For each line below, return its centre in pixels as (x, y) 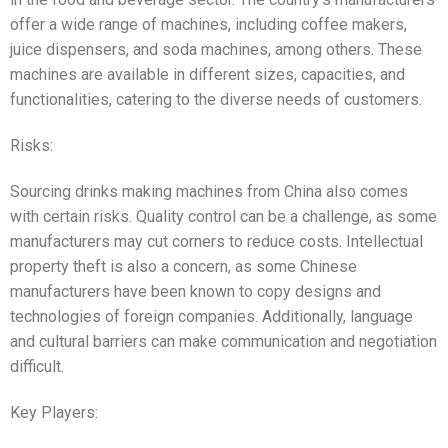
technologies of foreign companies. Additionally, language (211, 317)
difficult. (37, 367)
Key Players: (54, 412)
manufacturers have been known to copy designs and (195, 292)
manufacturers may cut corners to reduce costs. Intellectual (216, 242)
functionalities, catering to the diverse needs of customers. (216, 100)
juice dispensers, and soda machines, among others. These (216, 50)
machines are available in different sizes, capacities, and (207, 75)
